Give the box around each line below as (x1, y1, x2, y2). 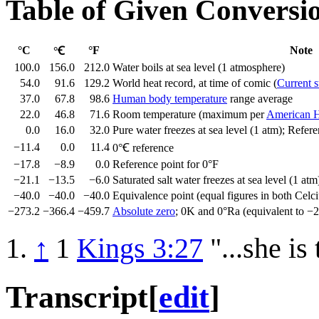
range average (227, 92, 293, 105)
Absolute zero (113, 204, 175, 217)
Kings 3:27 (77, 231, 203, 264)
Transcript (6, 279, 148, 315)
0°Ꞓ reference (113, 141, 174, 154)
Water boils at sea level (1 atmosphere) (113, 61, 285, 73)
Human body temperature (113, 92, 227, 105)
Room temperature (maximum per (113, 108, 266, 120)
